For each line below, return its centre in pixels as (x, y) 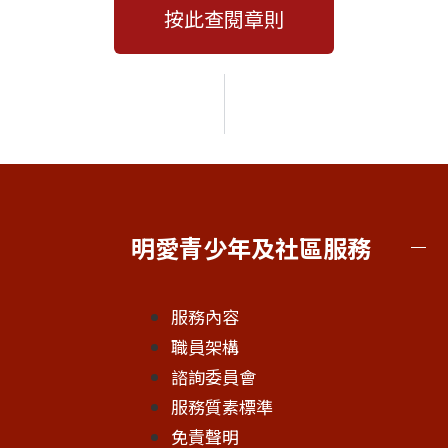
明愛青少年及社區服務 (250, 247)
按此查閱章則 (224, 18)
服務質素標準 (221, 406)
